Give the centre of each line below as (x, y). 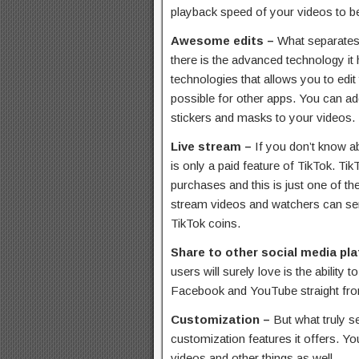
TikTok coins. (206, 223)
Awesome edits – (224, 40)
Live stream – (213, 146)
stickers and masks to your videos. (263, 117)
